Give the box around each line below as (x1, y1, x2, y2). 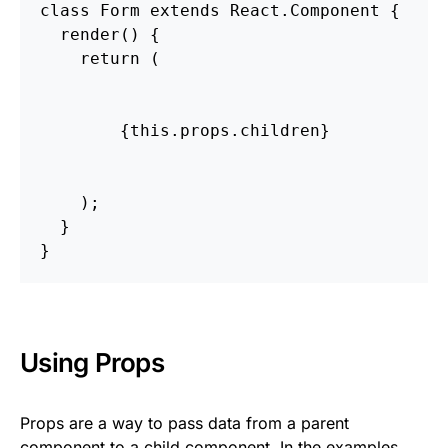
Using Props (20, 346, 164, 378)
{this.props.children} (40, 120, 330, 140)
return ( (40, 48, 160, 68)
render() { (40, 24, 160, 44)
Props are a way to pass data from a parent (20, 412, 349, 433)
